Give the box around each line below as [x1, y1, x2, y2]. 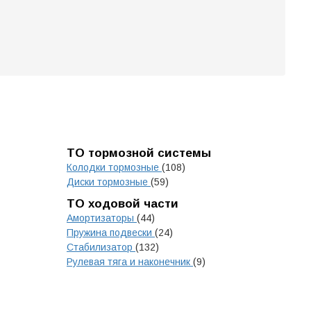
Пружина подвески [67, 227, 155, 238]
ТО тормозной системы [67, 146, 211, 160]
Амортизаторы [67, 212, 137, 224]
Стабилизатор [67, 242, 135, 253]
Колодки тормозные [67, 162, 162, 173]
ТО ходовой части [67, 197, 178, 210]
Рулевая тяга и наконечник [67, 256, 193, 267]
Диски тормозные [67, 176, 151, 187]
